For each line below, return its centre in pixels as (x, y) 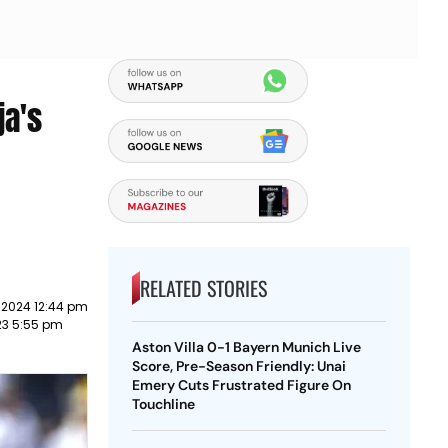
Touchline (163, 404)
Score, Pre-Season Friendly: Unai (238, 366)
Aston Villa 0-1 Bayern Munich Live (246, 347)
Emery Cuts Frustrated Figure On (241, 385)
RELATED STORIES (203, 288)
